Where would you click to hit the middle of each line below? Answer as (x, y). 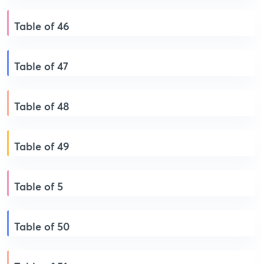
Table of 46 (42, 26)
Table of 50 (42, 226)
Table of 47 (41, 66)
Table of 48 (42, 106)
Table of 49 (42, 146)
